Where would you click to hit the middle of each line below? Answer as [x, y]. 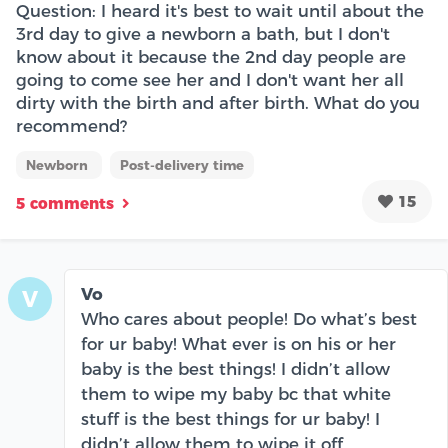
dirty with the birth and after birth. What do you [218, 103]
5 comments [65, 203]
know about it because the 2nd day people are [211, 57]
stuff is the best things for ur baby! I [230, 419]
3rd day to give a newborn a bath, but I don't [203, 34]
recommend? [71, 126]
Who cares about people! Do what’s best [249, 319]
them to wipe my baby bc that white [236, 394]
